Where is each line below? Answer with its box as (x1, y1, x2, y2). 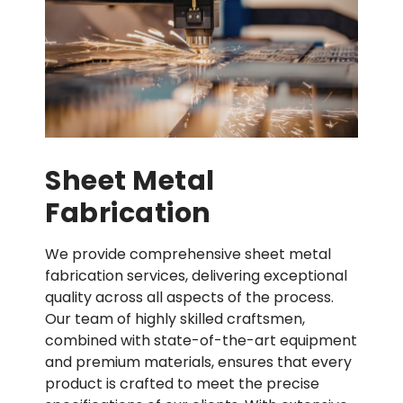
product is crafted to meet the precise (45, 372, 319, 394)
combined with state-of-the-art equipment (45, 329, 357, 351)
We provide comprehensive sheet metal (45, 243, 331, 264)
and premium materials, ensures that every (45, 351, 352, 372)
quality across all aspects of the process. (45, 286, 334, 308)
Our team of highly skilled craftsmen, (45, 308, 305, 329)
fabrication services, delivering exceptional (45, 264, 347, 286)
